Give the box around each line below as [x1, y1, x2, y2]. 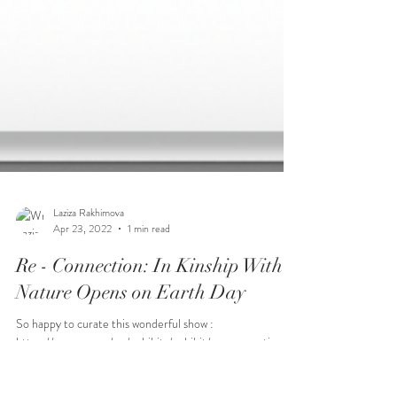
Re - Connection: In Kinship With [16, 349, 283, 373]
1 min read [128, 316, 170, 332]
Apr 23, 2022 [53, 316, 112, 332]
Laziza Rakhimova [53, 300, 124, 316]
